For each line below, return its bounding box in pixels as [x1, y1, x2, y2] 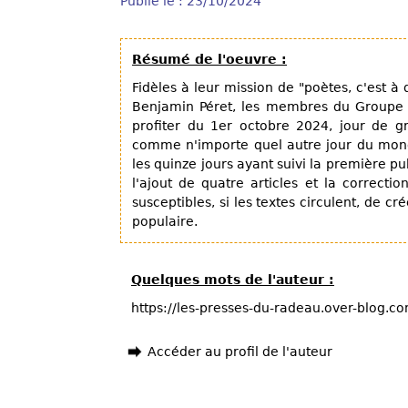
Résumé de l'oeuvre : [132, 52, 287, 66]
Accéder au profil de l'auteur [148, 344, 332, 359]
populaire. [132, 214, 198, 229]
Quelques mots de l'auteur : [131, 272, 334, 287]
